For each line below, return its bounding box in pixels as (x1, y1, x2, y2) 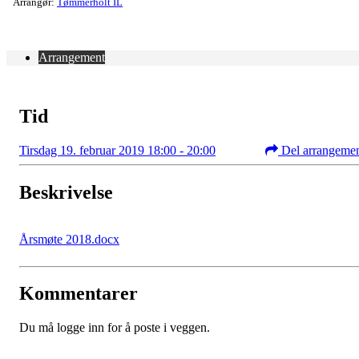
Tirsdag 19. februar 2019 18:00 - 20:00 (19, 143, 216, 157)
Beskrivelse (19, 181, 113, 203)
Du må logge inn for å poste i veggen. (19, 321, 210, 335)
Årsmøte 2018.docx (19, 232, 119, 246)
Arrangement (38, 50, 105, 64)
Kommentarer (19, 283, 138, 305)
